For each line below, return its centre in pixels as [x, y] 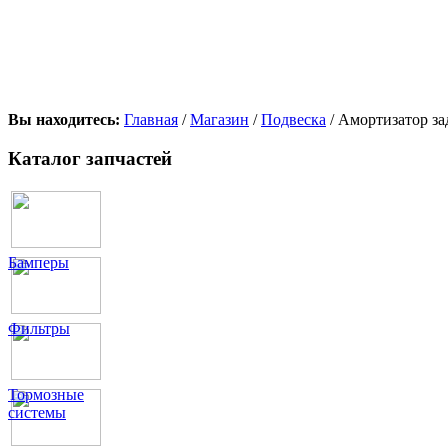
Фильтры [39, 329]
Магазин [219, 119]
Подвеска [293, 119]
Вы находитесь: [66, 119]
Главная [151, 119]
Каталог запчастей [90, 158]
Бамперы [38, 263]
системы [37, 413]
